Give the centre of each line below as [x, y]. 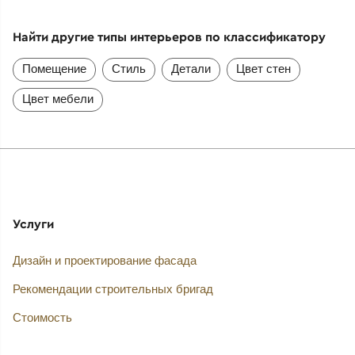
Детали [191, 68]
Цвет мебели [57, 98]
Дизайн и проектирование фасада [104, 261]
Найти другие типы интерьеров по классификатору [169, 37]
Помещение [54, 68]
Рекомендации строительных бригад [113, 289]
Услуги [33, 223]
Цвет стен [263, 68]
